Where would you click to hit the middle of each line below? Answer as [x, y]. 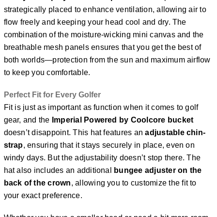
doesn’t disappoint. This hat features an [74, 132]
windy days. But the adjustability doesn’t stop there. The [102, 158]
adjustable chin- [175, 132]
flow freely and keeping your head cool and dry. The [95, 22]
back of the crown [37, 183]
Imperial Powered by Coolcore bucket [123, 120]
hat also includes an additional [59, 170]
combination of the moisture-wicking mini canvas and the [104, 35]
